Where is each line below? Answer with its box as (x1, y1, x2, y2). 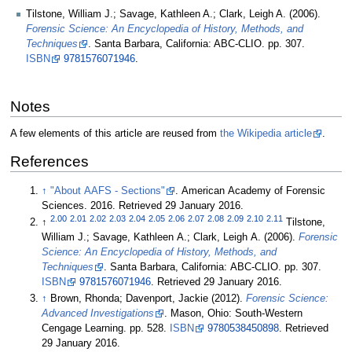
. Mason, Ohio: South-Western (164, 307, 303, 319)
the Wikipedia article (219, 127, 312, 139)
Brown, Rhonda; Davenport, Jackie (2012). (50, 292, 247, 304)
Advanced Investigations (42, 307, 155, 319)
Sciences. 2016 (42, 200, 113, 212)
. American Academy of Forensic (175, 185, 326, 197)
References (9, 152, 89, 170)
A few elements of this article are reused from (9, 127, 220, 139)
